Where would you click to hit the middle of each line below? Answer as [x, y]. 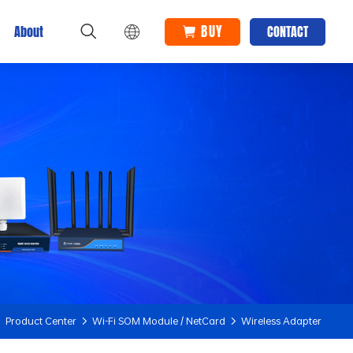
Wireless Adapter [281, 321]
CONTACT [288, 32]
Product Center [41, 321]
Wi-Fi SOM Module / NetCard [158, 321]
